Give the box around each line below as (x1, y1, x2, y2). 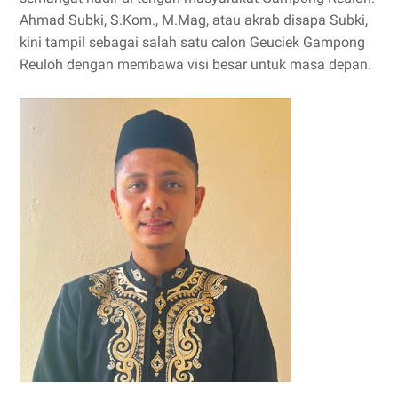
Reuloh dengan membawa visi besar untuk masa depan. (20, 56, 371, 73)
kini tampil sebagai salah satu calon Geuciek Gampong (20, 34, 365, 51)
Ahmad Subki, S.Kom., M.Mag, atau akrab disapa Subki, (20, 12, 368, 28)
